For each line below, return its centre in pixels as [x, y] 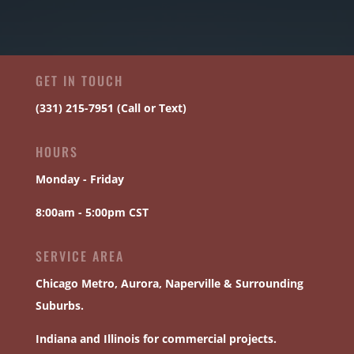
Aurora [139, 283]
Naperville [192, 283]
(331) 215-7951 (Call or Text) [111, 107]
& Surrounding [262, 283]
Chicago [56, 283]
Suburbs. [59, 305]
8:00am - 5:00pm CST [92, 212]
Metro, [99, 283]
